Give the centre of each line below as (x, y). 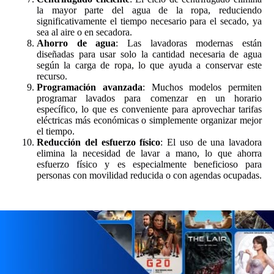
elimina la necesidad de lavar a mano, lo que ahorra (149, 154)
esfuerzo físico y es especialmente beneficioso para (149, 165)
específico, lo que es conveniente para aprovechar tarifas (149, 109)
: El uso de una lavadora (211, 143)
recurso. (52, 76)
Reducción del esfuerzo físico (99, 143)
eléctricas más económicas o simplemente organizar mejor (149, 120)
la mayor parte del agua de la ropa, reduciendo (149, 10)
